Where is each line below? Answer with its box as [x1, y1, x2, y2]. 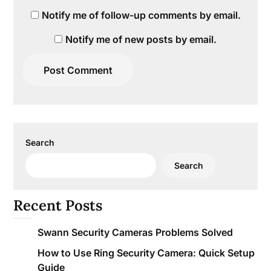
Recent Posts [13, 196, 103, 215]
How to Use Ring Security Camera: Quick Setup [38, 247, 255, 260]
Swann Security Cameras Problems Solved [38, 226, 233, 239]
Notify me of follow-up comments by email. [41, 9, 241, 22]
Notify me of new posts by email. [65, 33, 217, 46]
